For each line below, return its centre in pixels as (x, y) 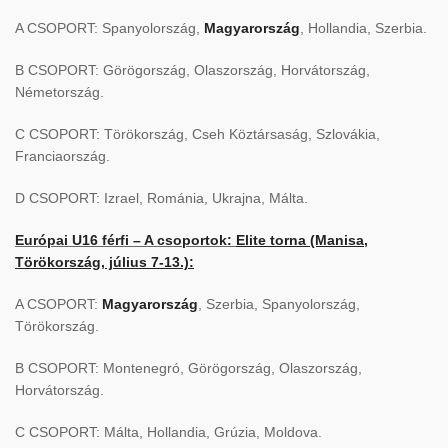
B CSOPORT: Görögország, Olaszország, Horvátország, (192, 70)
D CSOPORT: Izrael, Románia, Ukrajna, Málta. (161, 198)
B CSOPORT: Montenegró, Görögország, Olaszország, (188, 368)
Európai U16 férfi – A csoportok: (123, 240)
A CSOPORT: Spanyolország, (109, 28)
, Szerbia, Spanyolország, (279, 304)
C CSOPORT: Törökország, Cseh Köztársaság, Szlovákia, (197, 134)
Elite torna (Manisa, (302, 240)
